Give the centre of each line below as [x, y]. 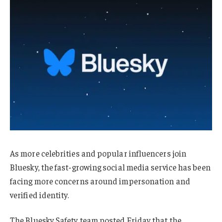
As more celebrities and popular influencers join [98, 153]
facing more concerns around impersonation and [100, 181]
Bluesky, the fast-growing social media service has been [110, 167]
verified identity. [40, 194]
